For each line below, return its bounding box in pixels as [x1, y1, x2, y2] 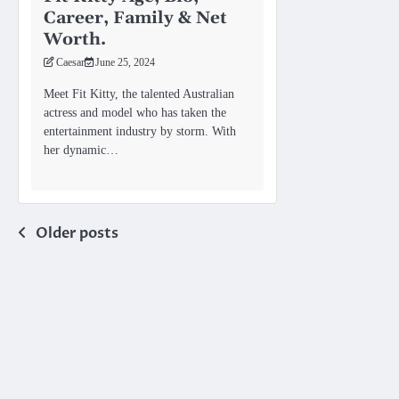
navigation [17, 256, 134, 283]
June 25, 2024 [95, 56, 155, 69]
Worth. [44, 28, 106, 51]
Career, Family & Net [44, 6, 227, 29]
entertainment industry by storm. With [44, 123, 236, 138]
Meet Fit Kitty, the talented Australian [44, 85, 234, 101]
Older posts [36, 224, 118, 244]
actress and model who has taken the [44, 104, 226, 119]
